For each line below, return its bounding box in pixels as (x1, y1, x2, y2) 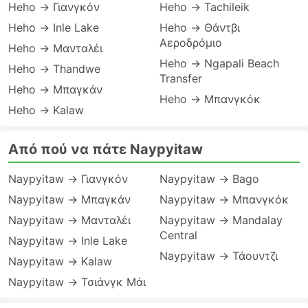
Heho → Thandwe (8, 62, 100, 76)
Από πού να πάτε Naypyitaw (8, 141, 203, 157)
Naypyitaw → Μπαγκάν (8, 192, 131, 206)
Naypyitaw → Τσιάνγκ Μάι (8, 275, 146, 289)
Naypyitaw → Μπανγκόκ (159, 192, 289, 206)
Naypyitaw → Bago (159, 172, 259, 186)
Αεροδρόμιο (159, 36, 222, 49)
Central (159, 228, 197, 242)
